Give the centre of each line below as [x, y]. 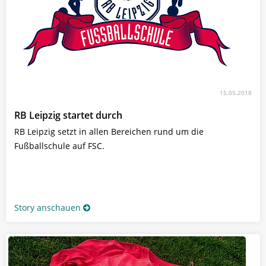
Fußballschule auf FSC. [59, 145]
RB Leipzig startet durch [68, 115]
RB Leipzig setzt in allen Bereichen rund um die [109, 131]
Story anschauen [47, 207]
